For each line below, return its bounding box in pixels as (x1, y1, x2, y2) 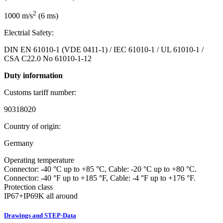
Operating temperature (4, 156, 74, 164)
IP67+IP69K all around (4, 192, 78, 200)
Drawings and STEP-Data (4, 212, 76, 220)
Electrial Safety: (4, 28, 54, 37)
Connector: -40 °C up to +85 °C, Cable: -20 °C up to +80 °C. (4, 165, 197, 173)
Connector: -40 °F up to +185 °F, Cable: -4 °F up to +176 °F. (4, 174, 196, 182)
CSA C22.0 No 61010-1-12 (4, 54, 94, 63)
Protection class (4, 183, 53, 191)
